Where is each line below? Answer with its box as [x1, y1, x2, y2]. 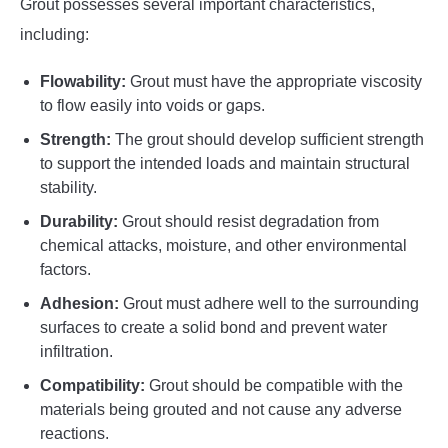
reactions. [40, 424, 109, 442]
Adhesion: [40, 294, 119, 312]
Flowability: [40, 72, 126, 90]
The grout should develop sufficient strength [111, 130, 424, 148]
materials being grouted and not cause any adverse [40, 400, 402, 418]
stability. [40, 178, 97, 196]
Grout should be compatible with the [145, 376, 403, 394]
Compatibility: [40, 376, 145, 394]
